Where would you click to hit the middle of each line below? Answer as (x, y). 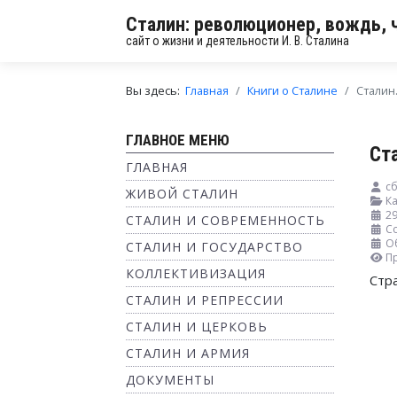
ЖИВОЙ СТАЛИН (182, 194)
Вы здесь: (156, 90)
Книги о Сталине (292, 90)
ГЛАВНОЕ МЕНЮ (178, 140)
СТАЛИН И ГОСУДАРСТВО (214, 247)
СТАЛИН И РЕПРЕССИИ (205, 300)
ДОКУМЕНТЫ (170, 380)
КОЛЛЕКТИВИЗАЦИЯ (196, 273)
